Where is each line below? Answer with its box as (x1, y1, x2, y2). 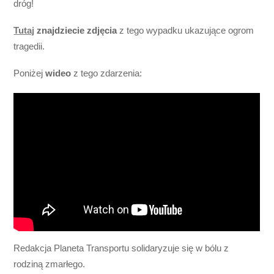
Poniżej (13, 68, 46, 79)
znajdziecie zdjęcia (37, 25, 120, 36)
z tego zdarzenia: (71, 68, 143, 79)
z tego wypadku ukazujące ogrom (119, 25, 254, 36)
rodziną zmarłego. (13, 259, 86, 270)
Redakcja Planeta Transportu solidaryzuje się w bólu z (13, 243, 229, 254)
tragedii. (13, 41, 45, 52)
